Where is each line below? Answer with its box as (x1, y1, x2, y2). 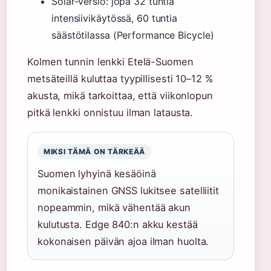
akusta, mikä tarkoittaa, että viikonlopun (27, 89, 213, 102)
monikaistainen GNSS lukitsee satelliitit (38, 184, 219, 197)
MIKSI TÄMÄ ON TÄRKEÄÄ (44, 146, 146, 156)
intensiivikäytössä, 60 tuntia (51, 11, 178, 24)
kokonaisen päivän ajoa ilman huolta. (38, 235, 209, 247)
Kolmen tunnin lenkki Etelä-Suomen (27, 55, 194, 68)
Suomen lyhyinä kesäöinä (38, 167, 156, 180)
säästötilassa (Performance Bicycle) (51, 28, 214, 41)
